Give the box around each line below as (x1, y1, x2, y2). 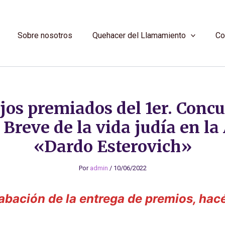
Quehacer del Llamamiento (92, 31, 186, 40)
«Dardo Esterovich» (33, 137, 192, 157)
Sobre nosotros (17, 31, 72, 40)
